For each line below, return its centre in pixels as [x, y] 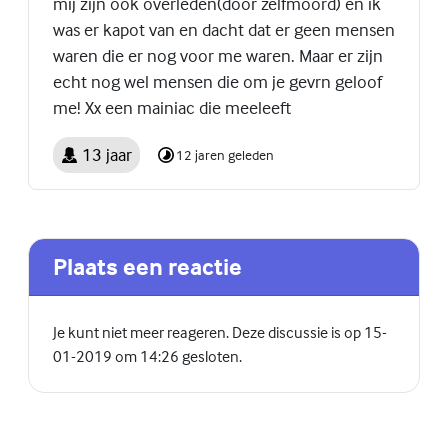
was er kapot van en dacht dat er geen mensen [224, 30]
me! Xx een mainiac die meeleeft [172, 108]
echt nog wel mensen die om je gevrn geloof [217, 82]
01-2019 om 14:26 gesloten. [147, 355]
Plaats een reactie [147, 266]
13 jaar [106, 154]
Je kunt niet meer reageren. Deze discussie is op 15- [220, 331]
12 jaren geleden [224, 155]
